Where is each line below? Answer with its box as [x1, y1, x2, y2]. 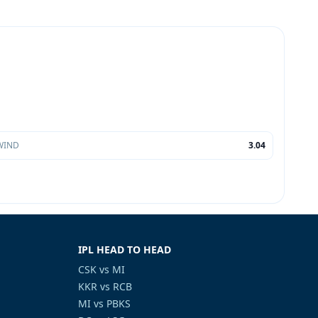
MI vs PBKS [78, 297, 131, 310]
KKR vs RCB [78, 280, 132, 293]
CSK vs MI [78, 263, 125, 276]
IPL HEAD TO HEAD [78, 243, 171, 256]
